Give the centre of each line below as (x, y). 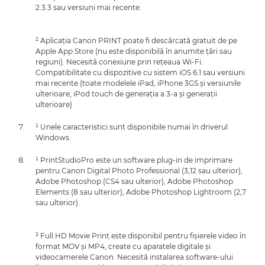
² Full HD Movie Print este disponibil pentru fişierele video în (141, 235)
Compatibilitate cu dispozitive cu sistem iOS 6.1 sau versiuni (140, 72)
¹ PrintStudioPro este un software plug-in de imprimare (134, 160)
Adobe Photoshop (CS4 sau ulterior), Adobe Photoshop (134, 181)
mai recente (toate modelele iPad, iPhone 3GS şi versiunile (138, 83)
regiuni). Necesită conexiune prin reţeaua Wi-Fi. (119, 62)
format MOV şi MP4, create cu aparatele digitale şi (123, 246)
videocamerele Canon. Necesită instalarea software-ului (134, 257)
